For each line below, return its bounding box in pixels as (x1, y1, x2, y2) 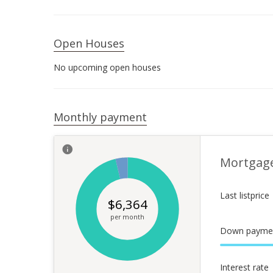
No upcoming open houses (54, 62, 161, 73)
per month (110, 212, 144, 222)
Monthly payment (54, 110, 147, 124)
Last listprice (220, 190, 269, 201)
